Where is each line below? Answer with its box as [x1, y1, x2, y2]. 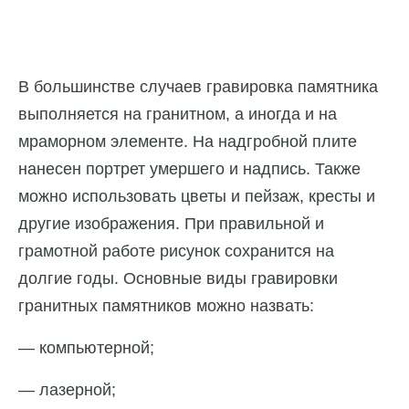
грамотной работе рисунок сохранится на [18, 242, 334, 261]
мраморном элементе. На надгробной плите [18, 132, 357, 152]
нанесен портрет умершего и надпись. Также [18, 160, 361, 179]
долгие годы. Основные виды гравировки [18, 269, 338, 288]
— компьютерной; [18, 339, 154, 358]
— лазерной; [18, 381, 116, 400]
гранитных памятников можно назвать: [18, 297, 314, 316]
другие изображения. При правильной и [18, 215, 324, 234]
